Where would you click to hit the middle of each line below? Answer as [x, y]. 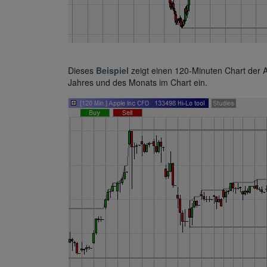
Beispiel [114, 71]
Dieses [82, 71]
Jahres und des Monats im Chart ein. [138, 83]
